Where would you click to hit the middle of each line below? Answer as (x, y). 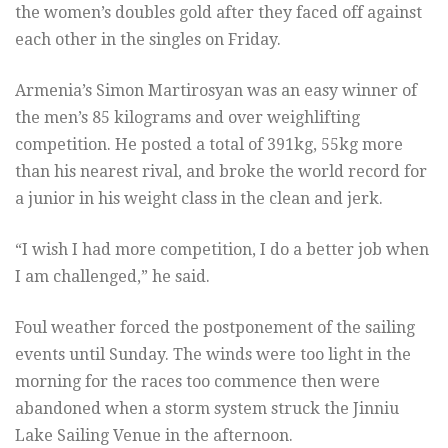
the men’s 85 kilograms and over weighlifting (187, 117)
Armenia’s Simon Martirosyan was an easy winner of (216, 90)
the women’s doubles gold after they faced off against (218, 12)
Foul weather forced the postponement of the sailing (215, 327)
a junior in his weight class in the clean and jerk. (199, 198)
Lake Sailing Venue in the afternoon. (154, 435)
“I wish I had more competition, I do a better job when (222, 249)
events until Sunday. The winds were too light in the (213, 354)
